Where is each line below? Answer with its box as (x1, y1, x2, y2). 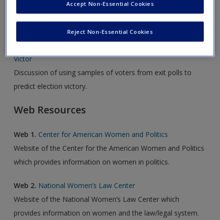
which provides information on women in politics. (14, 157, 170, 166)
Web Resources (14, 103, 86, 116)
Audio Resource (14, 14, 88, 28)
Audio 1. (14, 40, 42, 50)
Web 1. (14, 129, 37, 139)
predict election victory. (14, 81, 87, 91)
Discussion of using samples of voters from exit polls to (14, 67, 192, 77)
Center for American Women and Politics (38, 129, 168, 139)
